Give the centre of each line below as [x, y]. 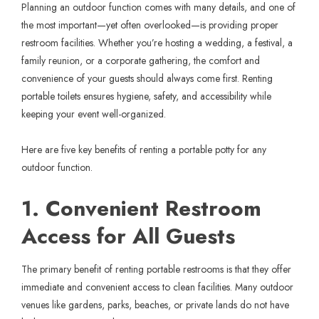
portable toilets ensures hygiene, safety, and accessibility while [146, 96]
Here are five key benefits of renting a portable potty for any [144, 149]
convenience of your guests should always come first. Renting [147, 78]
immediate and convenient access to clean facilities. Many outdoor [157, 287]
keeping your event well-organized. [95, 114]
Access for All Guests [128, 236]
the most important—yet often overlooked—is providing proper [150, 25]
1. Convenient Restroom [141, 208]
